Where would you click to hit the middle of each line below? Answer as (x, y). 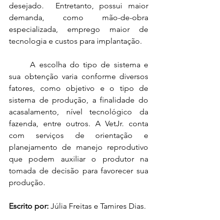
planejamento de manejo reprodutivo (79, 147)
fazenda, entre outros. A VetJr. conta (79, 124)
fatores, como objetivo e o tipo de (79, 88)
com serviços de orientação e (79, 135)
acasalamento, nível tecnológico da (79, 112)
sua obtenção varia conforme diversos (79, 76)
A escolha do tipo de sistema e (89, 65)
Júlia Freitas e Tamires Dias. (97, 206)
